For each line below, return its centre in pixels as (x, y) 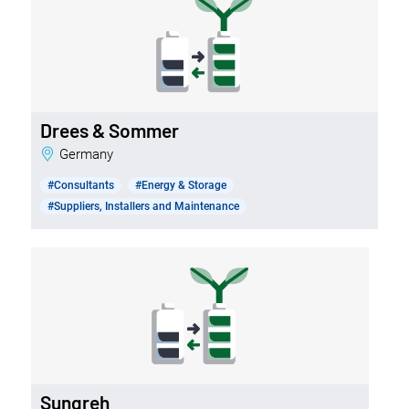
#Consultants (80, 185)
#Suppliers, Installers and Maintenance (143, 206)
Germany (90, 154)
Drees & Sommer (109, 130)
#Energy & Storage (180, 185)
